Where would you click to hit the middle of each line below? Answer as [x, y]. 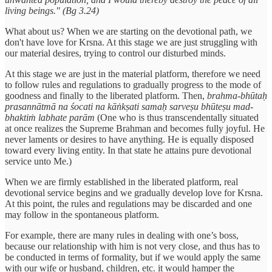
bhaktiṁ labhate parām [50, 117]
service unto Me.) [38, 161]
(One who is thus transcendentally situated [177, 117]
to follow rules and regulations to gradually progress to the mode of [133, 84]
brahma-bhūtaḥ [237, 95]
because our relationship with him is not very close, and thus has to [132, 246]
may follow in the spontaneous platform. [82, 214]
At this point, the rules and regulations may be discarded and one [128, 203]
